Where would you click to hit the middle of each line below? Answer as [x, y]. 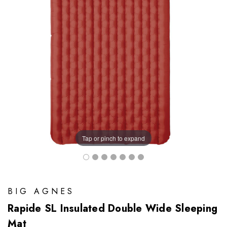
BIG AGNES [41, 191]
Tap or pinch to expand [113, 138]
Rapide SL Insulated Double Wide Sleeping [112, 209]
